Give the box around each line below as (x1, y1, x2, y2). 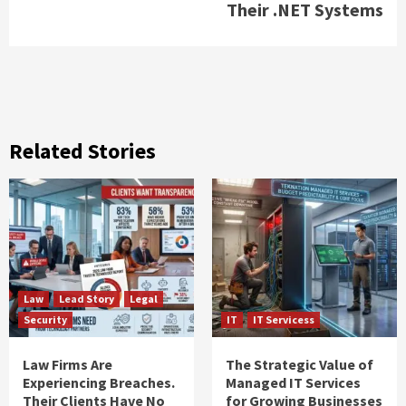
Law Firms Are (23, 354, 112, 373)
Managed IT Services (226, 372, 361, 391)
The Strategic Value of (226, 354, 373, 373)
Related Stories (9, 136, 156, 165)
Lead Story (59, 291, 114, 305)
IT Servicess (253, 312, 314, 326)
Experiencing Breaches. (23, 372, 175, 391)
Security (24, 312, 67, 326)
